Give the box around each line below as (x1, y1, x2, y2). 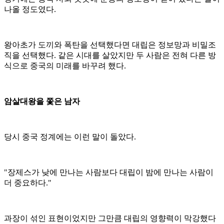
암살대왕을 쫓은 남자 (4, 97, 80, 106)
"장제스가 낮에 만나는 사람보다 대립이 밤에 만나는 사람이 (4, 168, 213, 177)
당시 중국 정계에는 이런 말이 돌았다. (4, 132, 136, 141)
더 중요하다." (4, 178, 51, 187)
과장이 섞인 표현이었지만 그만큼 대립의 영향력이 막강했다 (4, 214, 216, 223)
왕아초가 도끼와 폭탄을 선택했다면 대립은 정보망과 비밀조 (4, 40, 216, 49)
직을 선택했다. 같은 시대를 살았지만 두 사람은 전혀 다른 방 (4, 51, 216, 60)
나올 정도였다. (4, 5, 56, 14)
